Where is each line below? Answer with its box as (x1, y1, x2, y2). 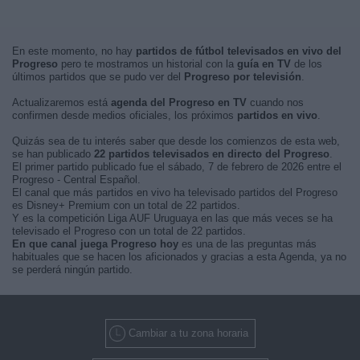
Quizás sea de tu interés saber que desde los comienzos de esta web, (12, 135, 340, 147)
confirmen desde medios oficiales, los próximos (12, 109, 237, 121)
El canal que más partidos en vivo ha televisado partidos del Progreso (12, 186, 337, 198)
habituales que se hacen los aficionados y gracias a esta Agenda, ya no (12, 251, 346, 263)
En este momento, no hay (12, 45, 136, 57)
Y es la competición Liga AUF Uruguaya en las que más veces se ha (12, 212, 333, 224)
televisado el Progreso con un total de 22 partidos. (12, 225, 246, 237)
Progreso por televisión (184, 71, 301, 83)
